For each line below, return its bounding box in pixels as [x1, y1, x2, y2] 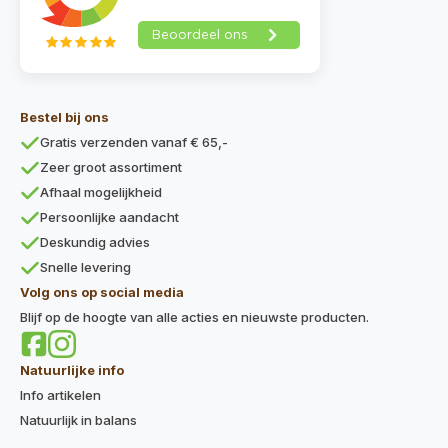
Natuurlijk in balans [20, 412, 137, 429]
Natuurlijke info [20, 362, 124, 379]
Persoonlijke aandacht [40, 209, 179, 226]
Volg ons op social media [20, 284, 184, 301]
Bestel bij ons [20, 109, 109, 126]
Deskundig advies [40, 234, 150, 251]
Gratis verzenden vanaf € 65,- [40, 134, 228, 151]
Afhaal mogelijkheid [40, 184, 162, 201]
